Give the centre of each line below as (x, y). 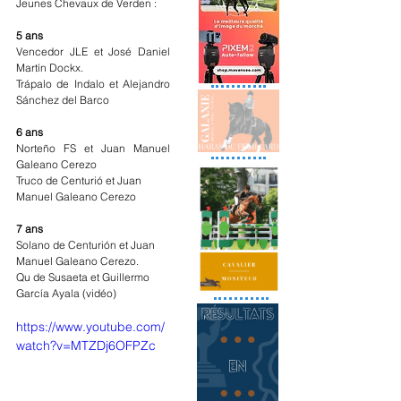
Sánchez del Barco (63, 100)
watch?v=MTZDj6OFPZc (86, 346)
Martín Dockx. (50, 68)
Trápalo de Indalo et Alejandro (93, 84)
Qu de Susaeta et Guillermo (84, 277)
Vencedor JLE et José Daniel (93, 51)
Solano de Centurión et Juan (87, 245)
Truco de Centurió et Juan (80, 180)
